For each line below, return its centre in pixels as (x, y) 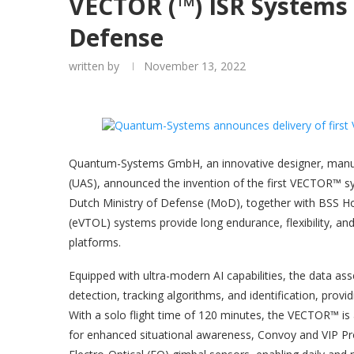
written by (96, 66)
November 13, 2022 (195, 66)
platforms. (95, 242)
